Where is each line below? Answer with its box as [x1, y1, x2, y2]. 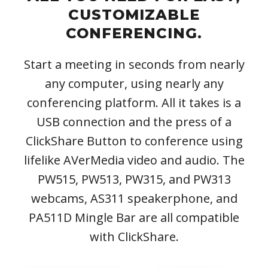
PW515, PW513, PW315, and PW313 [37, 171, 231, 188]
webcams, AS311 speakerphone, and [31, 190, 237, 207]
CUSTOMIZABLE [68, 6, 200, 24]
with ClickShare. [89, 229, 179, 245]
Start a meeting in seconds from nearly [23, 56, 245, 73]
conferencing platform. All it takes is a [27, 95, 241, 111]
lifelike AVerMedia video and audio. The [23, 152, 245, 169]
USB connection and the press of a [36, 114, 232, 130]
